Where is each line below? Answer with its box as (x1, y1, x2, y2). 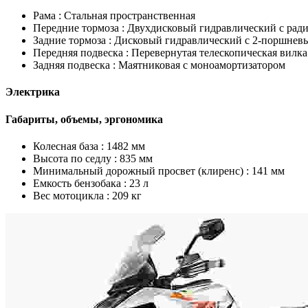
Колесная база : (33, 140, 104, 152)
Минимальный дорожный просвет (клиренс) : (33, 164, 249, 177)
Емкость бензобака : (33, 177, 126, 189)
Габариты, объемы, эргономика (5, 113, 163, 125)
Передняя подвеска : (33, 47, 129, 59)
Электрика (5, 86, 60, 98)
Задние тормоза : (33, 34, 111, 47)
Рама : (33, 10, 61, 22)
